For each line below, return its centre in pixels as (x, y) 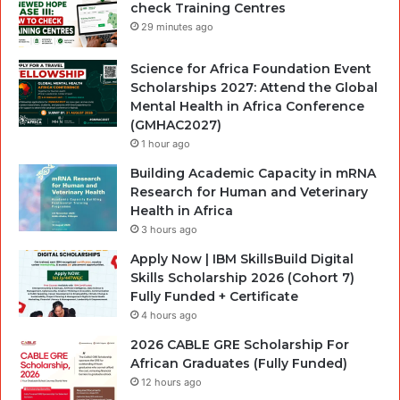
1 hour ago (166, 143)
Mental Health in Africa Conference (247, 106)
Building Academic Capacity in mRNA (253, 173)
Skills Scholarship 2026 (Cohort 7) (242, 277)
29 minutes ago (177, 26)
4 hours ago (169, 315)
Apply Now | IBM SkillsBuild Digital (242, 258)
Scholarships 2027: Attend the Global (254, 87)
